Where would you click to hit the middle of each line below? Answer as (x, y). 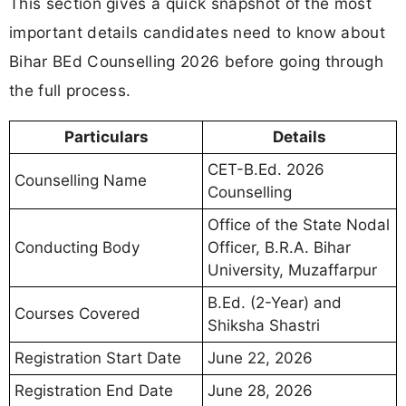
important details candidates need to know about (198, 32)
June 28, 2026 (260, 390)
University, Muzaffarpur (292, 270)
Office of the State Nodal (299, 224)
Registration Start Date (98, 358)
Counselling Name (81, 180)
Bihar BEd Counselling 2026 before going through (197, 61)
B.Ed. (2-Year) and (275, 302)
